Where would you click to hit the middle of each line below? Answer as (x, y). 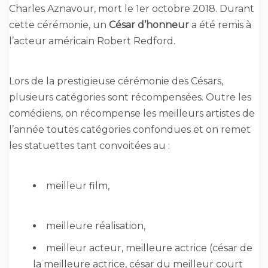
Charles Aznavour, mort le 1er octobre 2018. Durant (132, 8)
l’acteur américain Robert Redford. (92, 41)
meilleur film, (78, 185)
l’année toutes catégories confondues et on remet (130, 129)
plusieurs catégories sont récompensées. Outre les (130, 97)
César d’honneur (149, 25)
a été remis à (220, 25)
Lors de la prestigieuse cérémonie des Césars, (116, 81)
